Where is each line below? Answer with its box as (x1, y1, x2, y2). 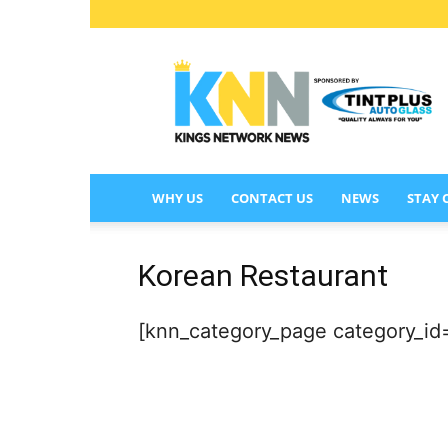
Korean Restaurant (138, 258, 388, 293)
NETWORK (307, 77, 376, 96)
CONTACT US (231, 189, 313, 207)
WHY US (152, 189, 203, 207)
